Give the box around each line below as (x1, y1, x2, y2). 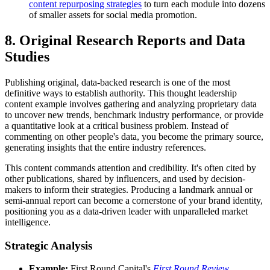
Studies (5, 49, 49, 65)
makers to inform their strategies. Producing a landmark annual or (5, 184, 253, 195)
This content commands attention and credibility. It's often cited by (5, 162, 256, 173)
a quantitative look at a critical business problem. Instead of (5, 120, 228, 131)
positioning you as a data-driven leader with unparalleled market (5, 206, 248, 216)
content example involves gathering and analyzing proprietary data (5, 98, 257, 109)
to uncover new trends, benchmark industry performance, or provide (5, 109, 263, 120)
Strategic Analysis (5, 239, 92, 252)
